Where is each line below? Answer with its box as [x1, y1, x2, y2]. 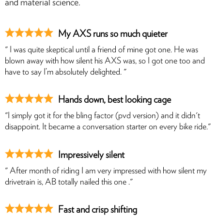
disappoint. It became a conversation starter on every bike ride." [5, 123, 211, 132]
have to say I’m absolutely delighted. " [5, 67, 126, 77]
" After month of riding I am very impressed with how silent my [5, 166, 207, 175]
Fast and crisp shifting [58, 205, 137, 215]
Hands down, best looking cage [58, 95, 171, 105]
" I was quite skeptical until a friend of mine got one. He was [5, 45, 198, 54]
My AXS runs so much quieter [58, 29, 168, 39]
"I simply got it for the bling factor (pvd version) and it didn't [5, 111, 200, 121]
